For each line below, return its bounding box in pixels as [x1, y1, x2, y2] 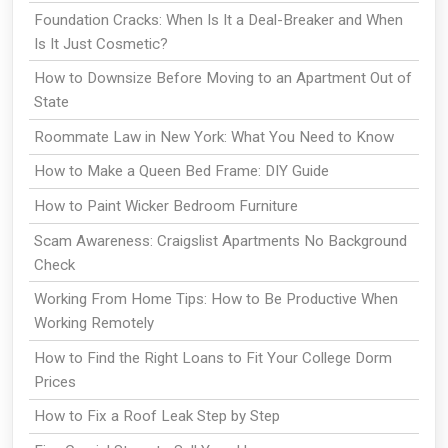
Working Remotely [33, 314, 154, 333]
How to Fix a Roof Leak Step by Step [33, 407, 280, 426]
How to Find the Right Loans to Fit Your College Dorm [33, 348, 392, 367]
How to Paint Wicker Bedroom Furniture [33, 196, 298, 215]
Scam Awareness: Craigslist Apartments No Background [33, 231, 407, 250]
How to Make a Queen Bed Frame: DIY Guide [33, 162, 329, 181]
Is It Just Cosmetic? [33, 34, 168, 53]
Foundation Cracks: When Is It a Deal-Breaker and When [33, 10, 403, 29]
